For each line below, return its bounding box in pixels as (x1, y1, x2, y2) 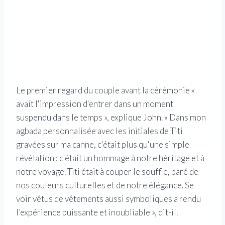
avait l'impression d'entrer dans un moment (16, 98, 173, 109)
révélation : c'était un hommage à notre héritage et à (16, 153, 204, 164)
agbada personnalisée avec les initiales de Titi (16, 126, 183, 137)
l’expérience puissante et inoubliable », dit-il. (16, 207, 178, 218)
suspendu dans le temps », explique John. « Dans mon (16, 112, 206, 123)
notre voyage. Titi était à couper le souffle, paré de (16, 166, 198, 177)
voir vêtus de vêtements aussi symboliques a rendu (16, 193, 201, 204)
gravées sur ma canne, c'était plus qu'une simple (16, 139, 189, 150)
